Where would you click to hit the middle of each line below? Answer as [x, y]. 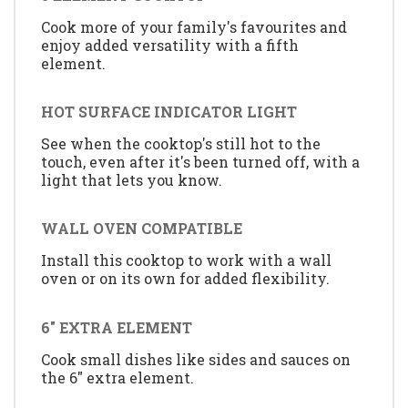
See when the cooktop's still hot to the [181, 143]
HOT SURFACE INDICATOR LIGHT [169, 112]
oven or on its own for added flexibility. [185, 279]
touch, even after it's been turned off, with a [200, 162]
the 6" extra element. [117, 377]
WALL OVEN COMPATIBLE [142, 229]
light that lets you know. [132, 180]
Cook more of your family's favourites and [194, 26]
